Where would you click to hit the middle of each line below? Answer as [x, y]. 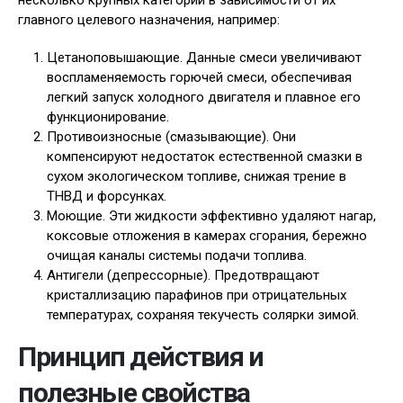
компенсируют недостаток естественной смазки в [205, 157]
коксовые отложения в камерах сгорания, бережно [207, 236]
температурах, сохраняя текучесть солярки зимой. [203, 315]
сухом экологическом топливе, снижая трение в [197, 176]
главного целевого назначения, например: [149, 20]
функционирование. [108, 117]
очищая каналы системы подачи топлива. [177, 255]
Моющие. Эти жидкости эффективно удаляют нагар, [211, 216]
